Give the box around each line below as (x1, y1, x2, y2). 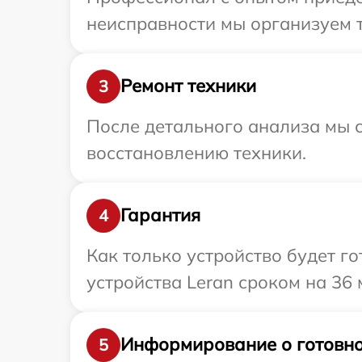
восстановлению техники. (86, 141, 306, 164)
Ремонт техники (120, 74, 256, 98)
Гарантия (120, 204, 200, 227)
